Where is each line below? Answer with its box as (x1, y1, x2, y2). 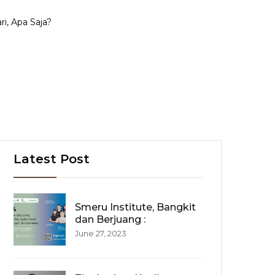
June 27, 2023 (75, 228, 126, 238)
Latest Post (14, 151, 90, 166)
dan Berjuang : (75, 213, 145, 225)
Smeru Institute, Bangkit (75, 201, 196, 213)
